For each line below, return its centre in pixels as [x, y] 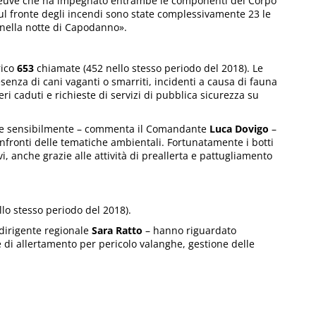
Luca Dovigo [241, 129]
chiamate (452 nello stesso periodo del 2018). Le [148, 68]
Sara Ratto [117, 231]
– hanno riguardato [189, 231]
